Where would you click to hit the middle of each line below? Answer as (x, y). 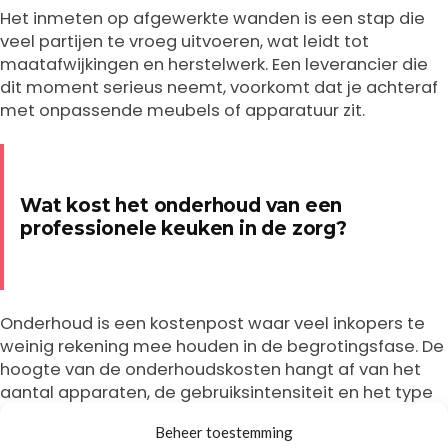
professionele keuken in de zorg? (183, 228)
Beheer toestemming (224, 431)
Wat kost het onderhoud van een (181, 205)
